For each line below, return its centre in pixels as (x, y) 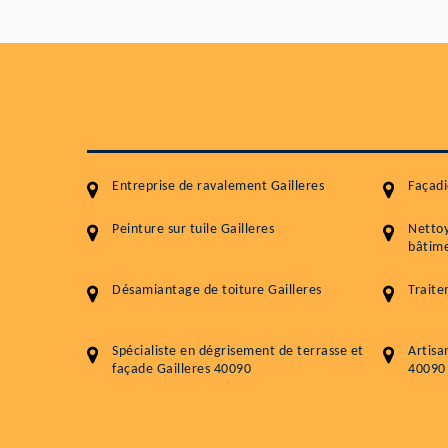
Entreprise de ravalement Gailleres (218, 187)
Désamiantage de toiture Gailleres (217, 291)
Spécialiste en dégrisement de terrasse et (238, 352)
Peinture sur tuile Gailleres (193, 230)
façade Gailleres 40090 (181, 370)
